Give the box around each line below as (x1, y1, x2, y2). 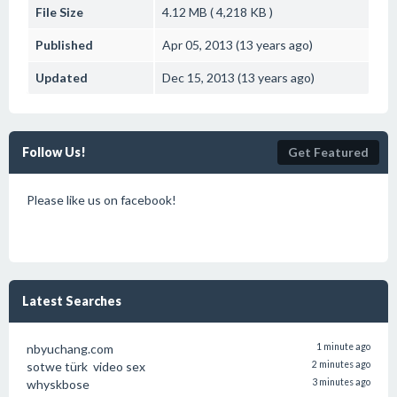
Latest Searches (22, 293, 121, 308)
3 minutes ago (312, 377, 370, 387)
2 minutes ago (312, 359, 370, 370)
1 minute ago (316, 341, 370, 352)
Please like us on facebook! (27, 192, 176, 207)
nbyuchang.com (27, 341, 113, 356)
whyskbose (27, 377, 90, 392)
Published (35, 37, 93, 52)
